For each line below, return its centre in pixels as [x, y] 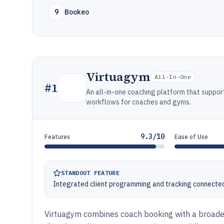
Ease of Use [191, 137]
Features [57, 137]
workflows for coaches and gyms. [138, 102]
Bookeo [77, 12]
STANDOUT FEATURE [90, 173]
